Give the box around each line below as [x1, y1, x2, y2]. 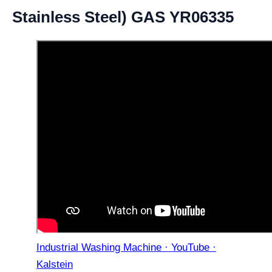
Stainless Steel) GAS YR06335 [12, 8, 234, 26]
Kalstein [36, 259, 73, 270]
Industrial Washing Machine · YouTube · [36, 242, 216, 253]
